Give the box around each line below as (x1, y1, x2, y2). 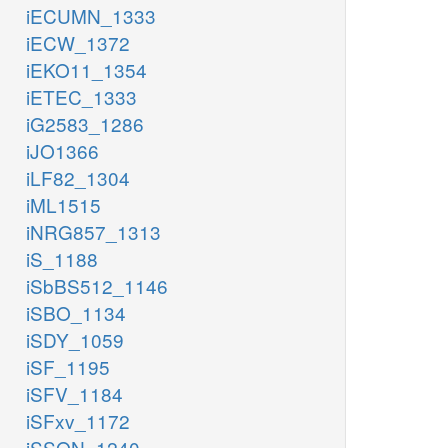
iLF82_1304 (26, 164, 130, 192)
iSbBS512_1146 (26, 272, 168, 300)
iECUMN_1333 (26, 2, 156, 30)
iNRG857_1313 (26, 218, 161, 246)
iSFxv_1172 (26, 407, 130, 435)
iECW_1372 (26, 29, 130, 57)
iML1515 (26, 191, 101, 219)
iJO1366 (26, 137, 99, 165)
